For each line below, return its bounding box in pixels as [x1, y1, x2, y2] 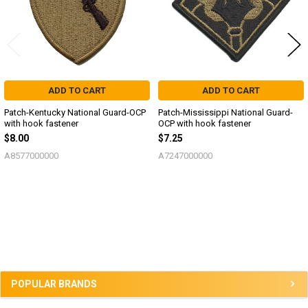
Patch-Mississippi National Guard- [158, 107, 293, 118]
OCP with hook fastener [158, 118, 251, 129]
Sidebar [10, 227, 55, 242]
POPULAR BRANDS [11, 278, 97, 289]
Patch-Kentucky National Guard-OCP [4, 107, 146, 118]
